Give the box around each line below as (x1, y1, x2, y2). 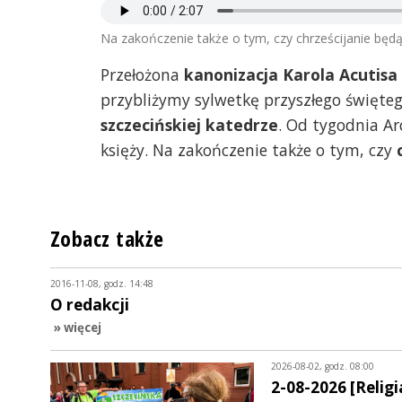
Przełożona (100, 64, 184, 86)
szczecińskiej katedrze (100, 114, 278, 136)
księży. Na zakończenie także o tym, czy (100, 139, 397, 162)
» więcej (53, 319, 101, 336)
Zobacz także (50, 224, 164, 254)
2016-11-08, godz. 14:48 (50, 277, 153, 291)
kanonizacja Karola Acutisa (184, 64, 398, 86)
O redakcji (50, 294, 129, 316)
